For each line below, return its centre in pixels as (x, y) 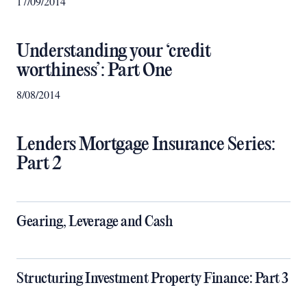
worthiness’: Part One (95, 71)
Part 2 (39, 164)
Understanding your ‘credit (113, 52)
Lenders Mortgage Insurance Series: (146, 145)
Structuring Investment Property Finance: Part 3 (152, 279)
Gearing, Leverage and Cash (95, 222)
